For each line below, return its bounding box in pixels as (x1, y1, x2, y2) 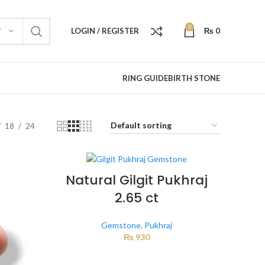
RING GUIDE (122, 73, 168, 83)
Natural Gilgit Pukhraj (65, 171, 208, 190)
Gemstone (101, 220, 141, 231)
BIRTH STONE (168, 73, 220, 83)
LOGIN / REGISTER (71, 26, 139, 35)
